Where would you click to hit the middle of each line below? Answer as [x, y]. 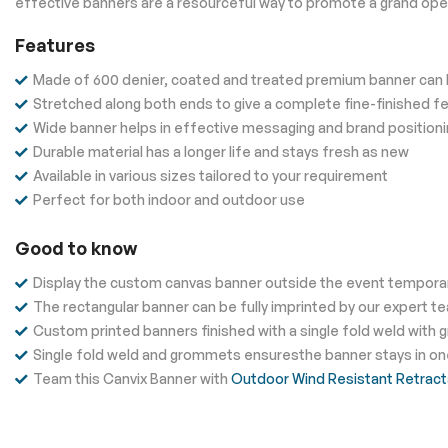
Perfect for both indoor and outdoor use [169, 199]
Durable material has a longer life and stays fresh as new [221, 151]
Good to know [76, 247]
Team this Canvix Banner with [132, 378]
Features [55, 44]
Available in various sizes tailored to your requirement [210, 175]
